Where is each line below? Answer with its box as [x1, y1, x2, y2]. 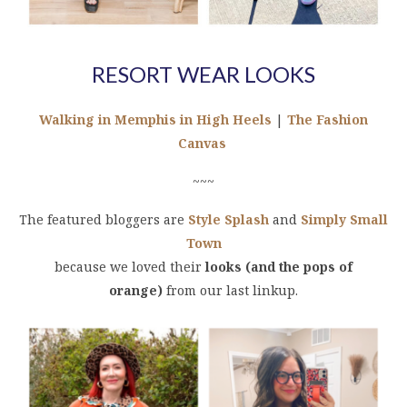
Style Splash [188, 211, 269, 229]
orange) [109, 282, 163, 300]
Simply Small [301, 211, 388, 229]
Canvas [177, 134, 226, 153]
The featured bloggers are [19, 211, 188, 229]
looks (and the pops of [205, 258, 352, 276]
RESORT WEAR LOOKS [92, 61, 315, 88]
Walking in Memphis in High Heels [39, 111, 272, 129]
